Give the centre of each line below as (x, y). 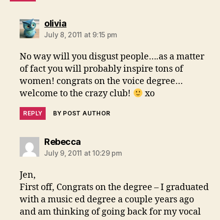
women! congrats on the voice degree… (101, 82)
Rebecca (63, 142)
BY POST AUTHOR (82, 113)
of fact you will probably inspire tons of (102, 69)
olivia (55, 24)
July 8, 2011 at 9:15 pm (81, 35)
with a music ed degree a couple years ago (107, 200)
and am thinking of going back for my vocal (110, 212)
